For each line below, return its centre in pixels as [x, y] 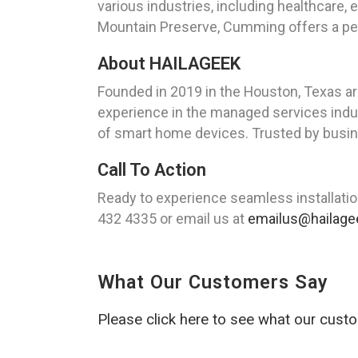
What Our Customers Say [213, 282]
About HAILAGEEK [169, 64]
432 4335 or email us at [173, 219]
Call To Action [152, 170]
